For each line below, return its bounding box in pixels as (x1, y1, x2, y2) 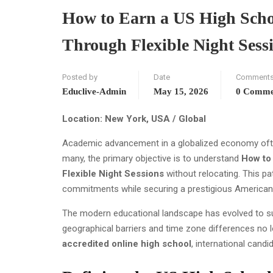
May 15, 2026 (154, 86, 208, 96)
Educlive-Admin (62, 86, 126, 96)
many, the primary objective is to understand (62, 152, 241, 164)
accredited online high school (62, 238, 191, 249)
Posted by (62, 72, 97, 82)
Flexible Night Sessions (62, 168, 164, 179)
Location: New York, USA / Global (62, 113, 206, 124)
